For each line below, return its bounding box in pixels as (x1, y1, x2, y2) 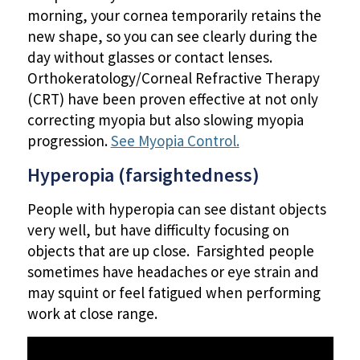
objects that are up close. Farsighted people (27, 240, 314, 260)
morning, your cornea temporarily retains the (27, 6, 321, 26)
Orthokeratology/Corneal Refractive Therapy (27, 68, 320, 88)
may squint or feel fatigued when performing (27, 282, 321, 302)
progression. (27, 131, 111, 151)
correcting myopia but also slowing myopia (27, 110, 304, 130)
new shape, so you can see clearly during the (27, 27, 317, 47)
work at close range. (27, 303, 157, 323)
